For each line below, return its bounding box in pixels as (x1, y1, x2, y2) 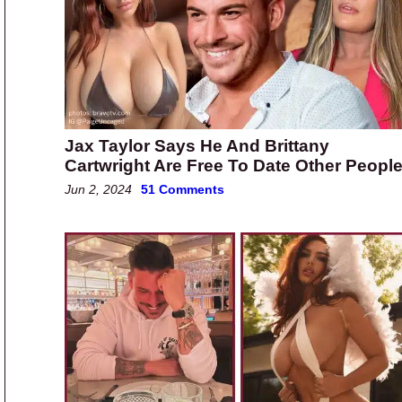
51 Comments (141, 182, 224, 197)
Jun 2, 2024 (65, 182, 132, 197)
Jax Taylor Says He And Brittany (65, 136, 329, 156)
